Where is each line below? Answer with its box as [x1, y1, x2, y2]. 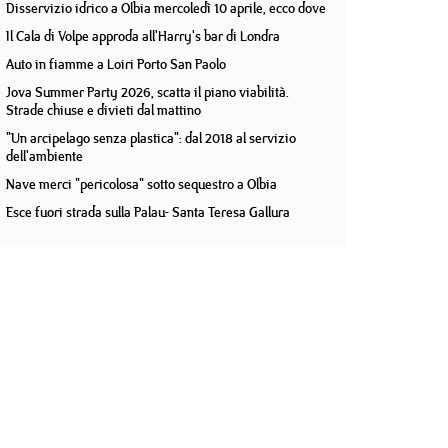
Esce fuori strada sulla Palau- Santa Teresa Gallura [6, 202, 290, 222]
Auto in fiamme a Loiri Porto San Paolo [6, 54, 226, 74]
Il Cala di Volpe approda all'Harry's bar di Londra [6, 26, 280, 46]
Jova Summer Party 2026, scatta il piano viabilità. [6, 82, 289, 102]
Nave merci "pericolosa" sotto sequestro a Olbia [6, 174, 277, 194]
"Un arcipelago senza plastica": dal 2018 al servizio [6, 128, 296, 148]
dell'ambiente [6, 146, 83, 166]
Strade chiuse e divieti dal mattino [6, 100, 201, 120]
